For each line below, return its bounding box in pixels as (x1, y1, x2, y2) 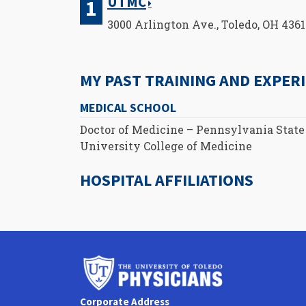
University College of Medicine (80, 139, 252, 154)
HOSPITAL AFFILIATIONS (80, 169, 253, 191)
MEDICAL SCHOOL (80, 99, 176, 115)
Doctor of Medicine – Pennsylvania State (80, 122, 305, 137)
